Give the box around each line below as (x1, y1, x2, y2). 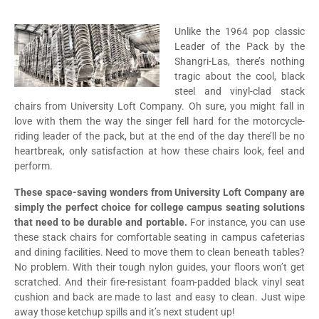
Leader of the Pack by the (174, 40, 305, 52)
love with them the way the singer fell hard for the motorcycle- (14, 115, 305, 127)
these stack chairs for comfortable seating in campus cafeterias (14, 231, 305, 243)
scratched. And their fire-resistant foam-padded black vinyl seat (14, 276, 305, 288)
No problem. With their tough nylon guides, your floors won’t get (14, 261, 305, 273)
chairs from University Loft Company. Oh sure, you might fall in (14, 100, 305, 112)
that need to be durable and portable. (14, 216, 187, 228)
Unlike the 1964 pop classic (174, 25, 305, 37)
